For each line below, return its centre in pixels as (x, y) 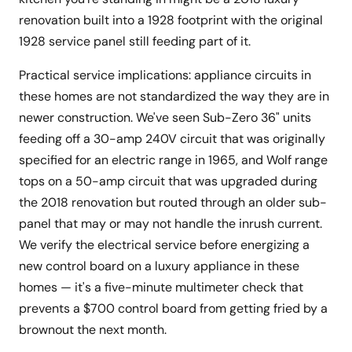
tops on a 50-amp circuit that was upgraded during (168, 181)
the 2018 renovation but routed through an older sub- (173, 203)
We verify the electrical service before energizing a (164, 245)
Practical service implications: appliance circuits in (165, 75)
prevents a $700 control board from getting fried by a (173, 309)
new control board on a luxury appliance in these (159, 266)
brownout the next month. (93, 330)
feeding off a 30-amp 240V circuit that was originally (172, 139)
